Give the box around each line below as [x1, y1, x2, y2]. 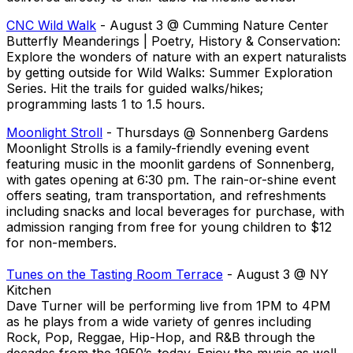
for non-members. [6, 235, 117, 251]
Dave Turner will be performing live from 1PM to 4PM [6, 298, 331, 314]
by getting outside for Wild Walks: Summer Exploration [6, 65, 333, 80]
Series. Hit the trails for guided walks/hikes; [6, 80, 263, 96]
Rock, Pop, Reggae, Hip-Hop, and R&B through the [6, 329, 315, 345]
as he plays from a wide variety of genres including [6, 314, 311, 329]
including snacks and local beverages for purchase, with [6, 203, 344, 219]
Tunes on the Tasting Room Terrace [6, 266, 223, 282]
